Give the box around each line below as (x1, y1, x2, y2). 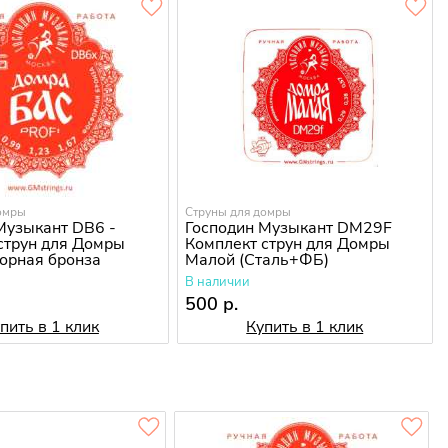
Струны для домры (184, 204, 291, 221)
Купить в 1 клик (246, 316, 364, 339)
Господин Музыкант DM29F (184, 217, 392, 240)
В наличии (184, 273, 250, 292)
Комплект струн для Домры (184, 233, 390, 256)
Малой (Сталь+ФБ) (184, 249, 329, 272)
